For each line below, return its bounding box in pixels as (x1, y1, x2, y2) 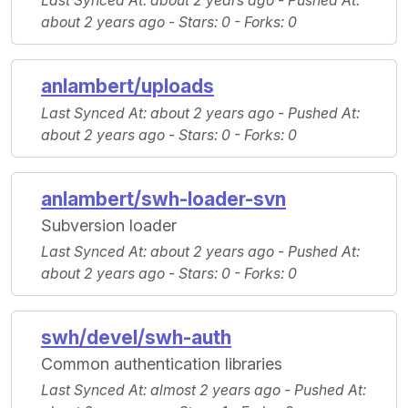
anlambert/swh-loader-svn (41, 188, 286, 211)
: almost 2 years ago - (143, 382, 294, 400)
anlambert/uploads (41, 75, 214, 98)
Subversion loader (41, 216, 177, 236)
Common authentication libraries (41, 354, 282, 374)
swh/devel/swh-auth (41, 326, 231, 350)
